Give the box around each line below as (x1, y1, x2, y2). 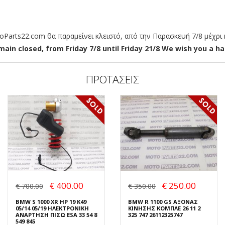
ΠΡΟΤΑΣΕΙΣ (86, 72, 139, 87)
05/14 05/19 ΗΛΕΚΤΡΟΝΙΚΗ (16, 204, 89, 212)
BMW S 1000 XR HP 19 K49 (16, 197, 86, 205)
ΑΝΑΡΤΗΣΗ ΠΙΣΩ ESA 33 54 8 (16, 210, 97, 218)
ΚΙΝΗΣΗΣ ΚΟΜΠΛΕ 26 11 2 (128, 204, 200, 212)
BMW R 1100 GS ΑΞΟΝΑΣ (128, 197, 198, 205)
